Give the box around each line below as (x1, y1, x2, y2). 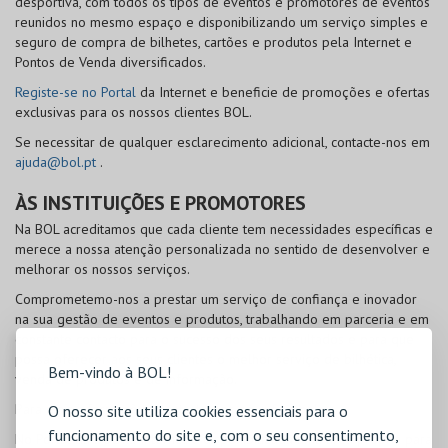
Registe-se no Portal (15, 83, 136, 101)
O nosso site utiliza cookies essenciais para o (48, 400, 348, 421)
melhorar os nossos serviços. (15, 260, 190, 278)
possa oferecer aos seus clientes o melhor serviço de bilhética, (15, 350, 396, 368)
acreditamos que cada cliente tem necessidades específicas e (59, 220, 433, 238)
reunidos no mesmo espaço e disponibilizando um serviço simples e (15, 13, 428, 31)
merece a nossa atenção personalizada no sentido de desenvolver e (15, 240, 430, 258)
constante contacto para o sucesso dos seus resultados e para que (15, 330, 414, 348)
